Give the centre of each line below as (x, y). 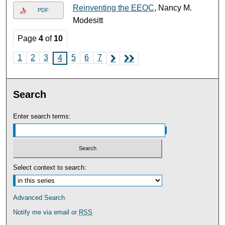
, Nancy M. (173, 8)
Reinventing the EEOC (113, 8)
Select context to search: (50, 168)
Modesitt (88, 20)
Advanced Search (39, 198)
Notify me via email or (46, 212)
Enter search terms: (42, 116)
